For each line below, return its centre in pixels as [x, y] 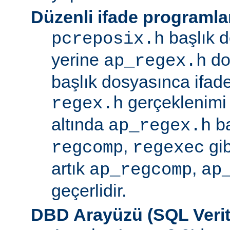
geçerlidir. [89, 190]
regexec [168, 148]
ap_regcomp [141, 170]
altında [80, 124]
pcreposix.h [108, 39]
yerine [78, 59]
